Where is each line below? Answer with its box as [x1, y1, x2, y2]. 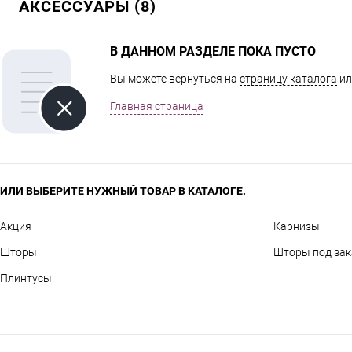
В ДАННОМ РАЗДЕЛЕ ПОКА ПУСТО [110, 44, 316, 60]
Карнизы [273, 220, 320, 233]
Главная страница [110, 100, 203, 113]
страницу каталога [240, 72, 337, 86]
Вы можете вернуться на [110, 72, 240, 86]
